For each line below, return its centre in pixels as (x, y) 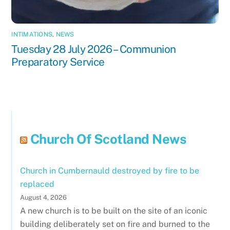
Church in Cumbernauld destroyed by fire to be (110, 171)
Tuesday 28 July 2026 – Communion (94, 49)
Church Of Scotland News (108, 139)
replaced (37, 184)
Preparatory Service (58, 62)
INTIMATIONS (32, 35)
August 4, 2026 (44, 198)
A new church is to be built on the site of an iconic (114, 211)
